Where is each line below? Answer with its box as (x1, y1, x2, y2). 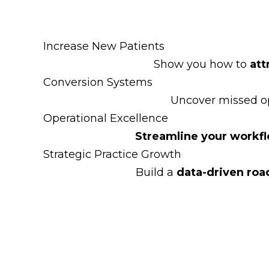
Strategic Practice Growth (43, 148, 181, 161)
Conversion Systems (43, 76, 153, 89)
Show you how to (154, 58, 250, 71)
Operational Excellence (43, 112, 168, 125)
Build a (135, 166, 177, 179)
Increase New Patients (43, 40, 165, 53)
